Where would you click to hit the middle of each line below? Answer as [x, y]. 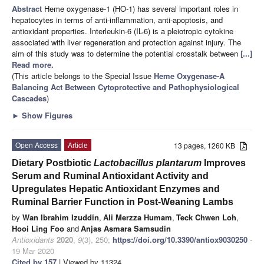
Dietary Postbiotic [53, 163]
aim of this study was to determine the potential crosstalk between [126, 53]
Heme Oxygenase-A [189, 75]
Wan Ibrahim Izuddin [61, 217]
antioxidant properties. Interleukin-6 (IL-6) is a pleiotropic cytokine [123, 31]
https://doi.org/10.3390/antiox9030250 [180, 239]
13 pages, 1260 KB [207, 145]
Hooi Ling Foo [38, 228]
